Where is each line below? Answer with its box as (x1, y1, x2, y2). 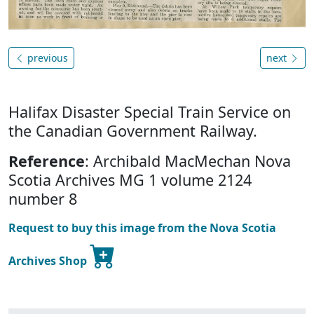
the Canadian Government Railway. (8, 121, 257, 142)
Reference (8, 151, 85, 172)
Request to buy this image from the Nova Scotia (8, 220, 276, 236)
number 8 (8, 189, 77, 210)
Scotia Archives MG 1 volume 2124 (8, 170, 252, 191)
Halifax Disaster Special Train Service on (8, 102, 291, 123)
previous (25, 51, 68, 65)
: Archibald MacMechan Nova (85, 151, 291, 172)
